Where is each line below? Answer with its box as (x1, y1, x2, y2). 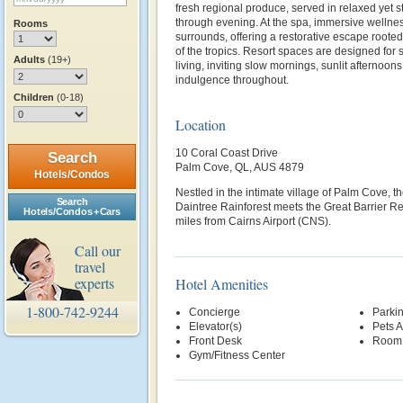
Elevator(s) (189, 320, 242, 333)
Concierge (189, 306, 240, 318)
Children (13, 92, 57, 103)
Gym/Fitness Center (189, 349, 285, 362)
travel (75, 257, 105, 276)
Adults (13, 54, 48, 65)
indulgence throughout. (175, 74, 289, 86)
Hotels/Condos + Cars (23, 206, 121, 217)
